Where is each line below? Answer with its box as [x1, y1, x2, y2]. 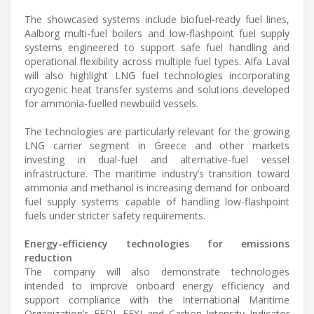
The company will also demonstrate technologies [25, 264, 289, 278]
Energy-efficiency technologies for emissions [25, 236, 289, 250]
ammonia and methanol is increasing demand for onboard [25, 180, 289, 194]
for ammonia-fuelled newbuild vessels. [25, 96, 198, 110]
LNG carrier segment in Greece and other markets [25, 138, 289, 152]
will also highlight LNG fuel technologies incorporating [25, 68, 289, 82]
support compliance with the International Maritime [25, 292, 289, 306]
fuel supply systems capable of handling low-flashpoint [25, 194, 289, 208]
